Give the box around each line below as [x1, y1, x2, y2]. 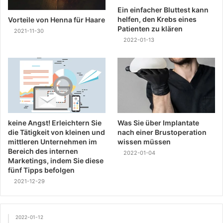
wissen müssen [117, 137, 171, 146]
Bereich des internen [8, 146, 78, 155]
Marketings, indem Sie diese [8, 156, 104, 165]
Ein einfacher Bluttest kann [117, 5, 209, 14]
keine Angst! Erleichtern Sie [8, 118, 102, 127]
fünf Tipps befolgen [8, 165, 75, 174]
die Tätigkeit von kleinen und [8, 127, 105, 136]
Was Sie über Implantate [117, 118, 200, 127]
